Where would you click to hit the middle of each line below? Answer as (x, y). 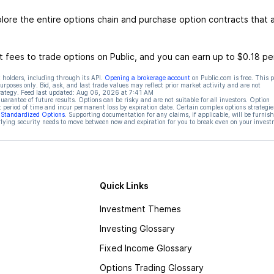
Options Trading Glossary (151, 268)
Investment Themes (140, 209)
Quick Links (124, 186)
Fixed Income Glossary (146, 248)
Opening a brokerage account (147, 78)
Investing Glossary (137, 228)
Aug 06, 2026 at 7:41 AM (115, 92)
